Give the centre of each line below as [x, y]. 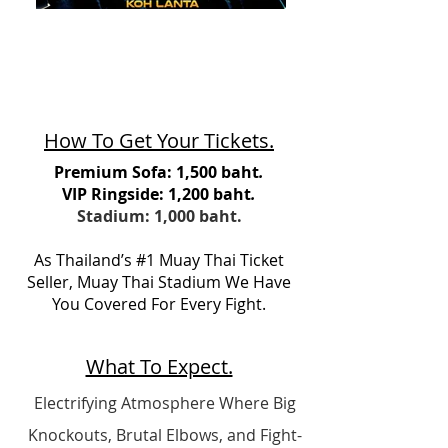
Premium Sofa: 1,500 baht [156, 172]
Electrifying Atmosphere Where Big [165, 403]
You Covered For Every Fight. [159, 304]
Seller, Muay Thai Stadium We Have [159, 282]
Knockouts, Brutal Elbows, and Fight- [165, 435]
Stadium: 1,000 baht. [159, 216]
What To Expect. [159, 366]
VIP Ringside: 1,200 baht [156, 194]
